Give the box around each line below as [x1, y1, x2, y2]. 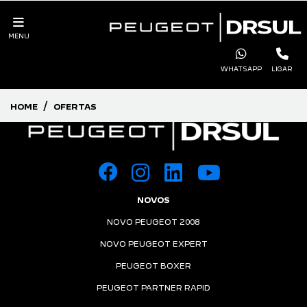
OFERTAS [53, 102, 97, 112]
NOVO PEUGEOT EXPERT [99, 239, 208, 249]
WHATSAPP [221, 65, 262, 73]
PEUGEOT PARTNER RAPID [97, 283, 210, 293]
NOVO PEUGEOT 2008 [107, 217, 200, 227]
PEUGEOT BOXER [116, 261, 191, 271]
